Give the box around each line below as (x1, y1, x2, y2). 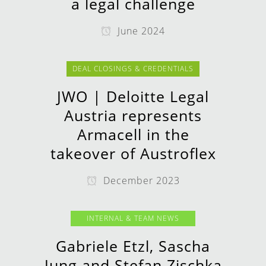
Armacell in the (77, 124, 189, 144)
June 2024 (115, 24, 165, 37)
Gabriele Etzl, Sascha (56, 236, 210, 256)
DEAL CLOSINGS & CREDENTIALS (72, 64, 194, 74)
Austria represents (64, 105, 202, 125)
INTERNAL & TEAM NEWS (87, 213, 179, 223)
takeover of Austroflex (50, 143, 216, 163)
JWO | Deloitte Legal (57, 86, 209, 106)
